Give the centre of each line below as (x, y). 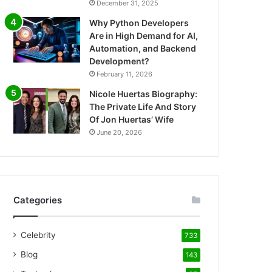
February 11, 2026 (125, 74)
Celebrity (39, 235)
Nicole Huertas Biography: (144, 94)
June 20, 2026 (120, 132)
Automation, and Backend (143, 48)
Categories (38, 200)
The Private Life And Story (143, 107)
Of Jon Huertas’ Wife (132, 119)
